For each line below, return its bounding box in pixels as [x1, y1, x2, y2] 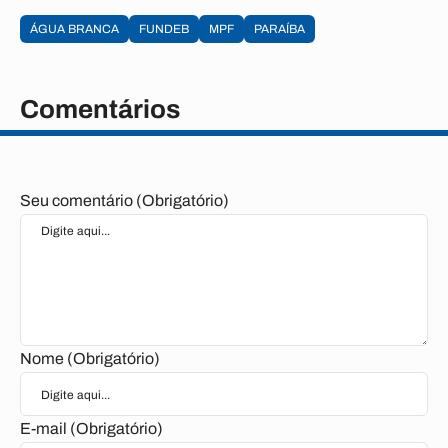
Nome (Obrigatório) [20, 350, 160, 367]
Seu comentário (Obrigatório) [20, 192, 229, 209]
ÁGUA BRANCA [30, 22, 119, 36]
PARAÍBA [254, 22, 305, 36]
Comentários [20, 95, 180, 123]
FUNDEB [139, 22, 189, 36]
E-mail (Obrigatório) [20, 420, 163, 437]
